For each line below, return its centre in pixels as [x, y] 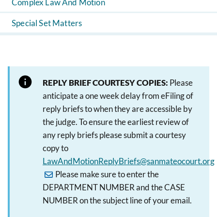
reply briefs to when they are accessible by [117, 109]
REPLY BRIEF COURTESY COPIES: [105, 83]
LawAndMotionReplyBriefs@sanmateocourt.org [129, 161]
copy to [55, 148]
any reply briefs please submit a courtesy [114, 135]
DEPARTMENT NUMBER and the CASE [114, 187]
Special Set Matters [47, 23]
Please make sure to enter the [106, 174]
